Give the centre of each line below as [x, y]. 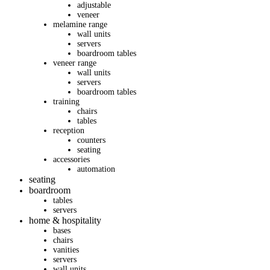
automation [96, 169]
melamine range [80, 25]
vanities [66, 250]
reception [69, 131]
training [66, 102]
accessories [71, 160]
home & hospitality [65, 221]
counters [91, 140]
